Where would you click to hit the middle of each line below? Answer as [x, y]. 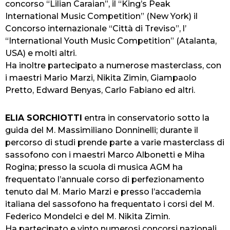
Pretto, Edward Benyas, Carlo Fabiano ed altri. [100, 90]
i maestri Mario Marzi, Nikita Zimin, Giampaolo [101, 78]
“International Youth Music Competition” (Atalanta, [111, 41]
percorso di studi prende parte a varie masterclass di [115, 143]
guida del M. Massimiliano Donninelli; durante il [102, 130]
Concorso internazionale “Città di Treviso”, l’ [96, 29]
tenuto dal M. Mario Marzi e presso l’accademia [103, 192]
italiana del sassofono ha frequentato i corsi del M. [110, 204]
